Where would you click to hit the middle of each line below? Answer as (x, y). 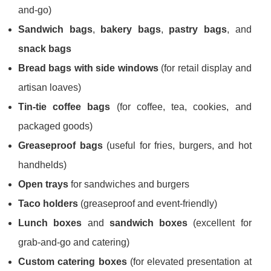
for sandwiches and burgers (129, 184)
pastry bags (198, 30)
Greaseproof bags (60, 146)
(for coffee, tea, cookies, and (181, 107)
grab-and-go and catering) (74, 243)
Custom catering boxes (73, 262)
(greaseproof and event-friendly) (148, 204)
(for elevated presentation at (189, 262)
